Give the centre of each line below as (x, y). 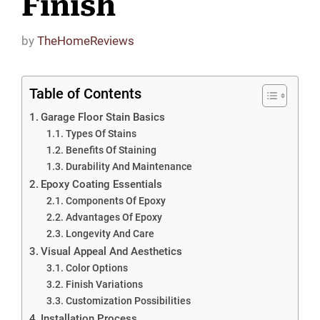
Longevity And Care (110, 233)
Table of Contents (85, 93)
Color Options (96, 267)
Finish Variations (104, 284)
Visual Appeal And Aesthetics (112, 251)
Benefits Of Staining (111, 150)
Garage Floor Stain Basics (103, 117)
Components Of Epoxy (115, 200)
